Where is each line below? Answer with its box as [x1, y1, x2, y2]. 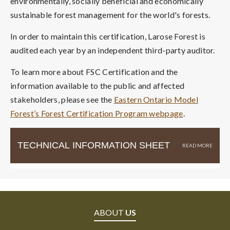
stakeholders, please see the [10, 94, 114, 104]
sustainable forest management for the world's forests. [10, 9, 210, 20]
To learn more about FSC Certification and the [10, 66, 178, 76]
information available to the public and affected [10, 80, 185, 90]
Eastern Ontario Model [113, 94, 199, 104]
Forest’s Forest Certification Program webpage [10, 108, 183, 118]
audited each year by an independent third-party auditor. [10, 45, 215, 55]
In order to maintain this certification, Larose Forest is [10, 31, 206, 41]
